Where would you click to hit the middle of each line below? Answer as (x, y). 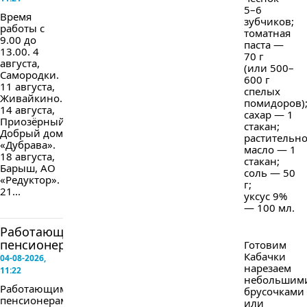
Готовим (265, 245)
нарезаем (268, 268)
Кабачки (265, 257)
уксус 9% (266, 196)
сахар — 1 (269, 115)
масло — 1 (270, 150)
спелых (262, 91)
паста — (264, 45)
